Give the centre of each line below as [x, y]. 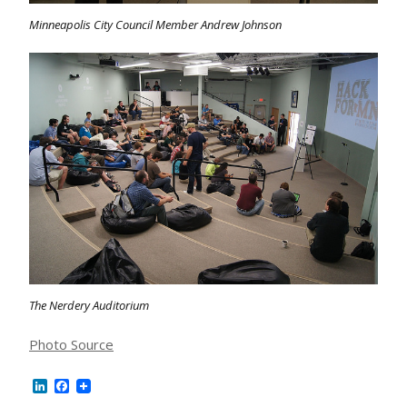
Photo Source [71, 344]
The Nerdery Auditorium [89, 305]
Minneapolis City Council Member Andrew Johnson [155, 24]
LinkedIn [77, 387]
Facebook [102, 387]
